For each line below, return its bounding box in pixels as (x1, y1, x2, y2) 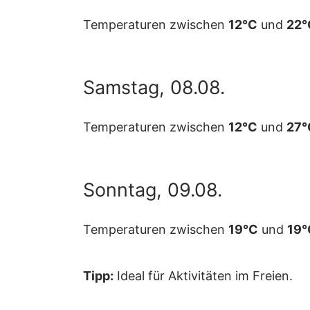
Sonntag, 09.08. (83, 178, 222, 201)
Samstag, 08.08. (83, 75, 225, 99)
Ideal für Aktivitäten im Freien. (113, 268, 293, 284)
